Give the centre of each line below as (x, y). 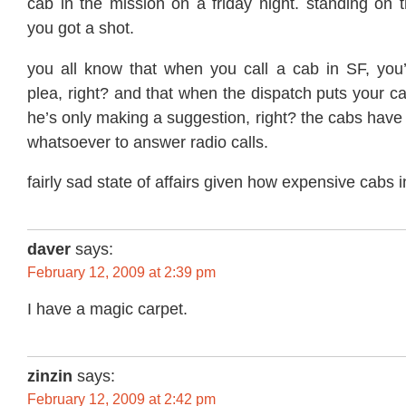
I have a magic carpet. (107, 309)
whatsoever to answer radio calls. (148, 142)
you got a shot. (81, 29)
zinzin (50, 376)
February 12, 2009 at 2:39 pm (121, 273)
